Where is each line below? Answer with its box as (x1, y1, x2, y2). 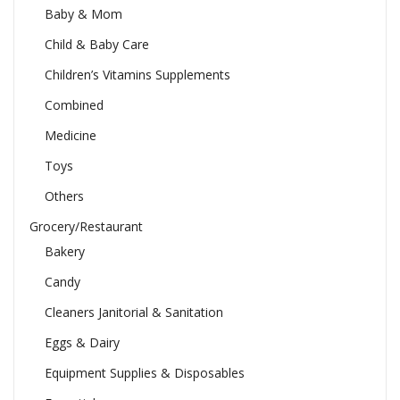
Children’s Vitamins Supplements (44, 66, 230, 84)
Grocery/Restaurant (29, 218, 143, 236)
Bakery (44, 243, 85, 261)
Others (44, 187, 84, 205)
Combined (44, 96, 104, 114)
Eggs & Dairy (44, 334, 120, 352)
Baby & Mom (44, 5, 122, 23)
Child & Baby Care (44, 36, 149, 54)
